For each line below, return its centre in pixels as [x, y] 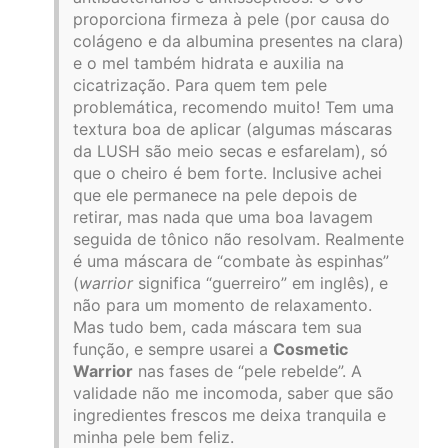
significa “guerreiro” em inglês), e [260, 282]
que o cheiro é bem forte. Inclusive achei [227, 172]
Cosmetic [310, 348]
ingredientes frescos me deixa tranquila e [229, 414]
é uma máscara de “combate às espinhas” [231, 260]
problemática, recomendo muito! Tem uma [233, 106]
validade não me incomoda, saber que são [233, 392]
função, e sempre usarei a [173, 348]
